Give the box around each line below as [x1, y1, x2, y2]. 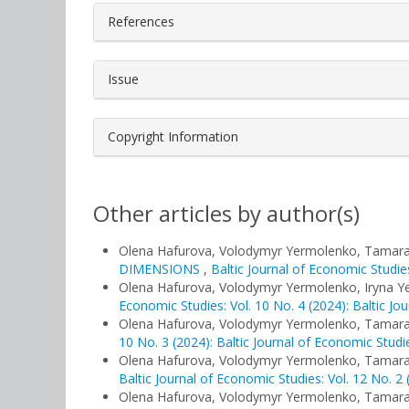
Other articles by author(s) [93, 198, 360, 228]
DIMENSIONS [119, 260, 204, 278]
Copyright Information [108, 128, 238, 145]
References [108, 13, 174, 30]
